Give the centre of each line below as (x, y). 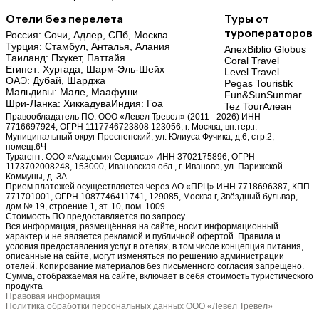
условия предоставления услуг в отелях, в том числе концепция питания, (155, 246)
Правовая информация (53, 296)
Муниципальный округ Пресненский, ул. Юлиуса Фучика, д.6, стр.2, (140, 136)
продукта (24, 286)
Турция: (25, 46)
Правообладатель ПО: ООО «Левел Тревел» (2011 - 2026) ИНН (133, 116)
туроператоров (268, 33)
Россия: (25, 35)
